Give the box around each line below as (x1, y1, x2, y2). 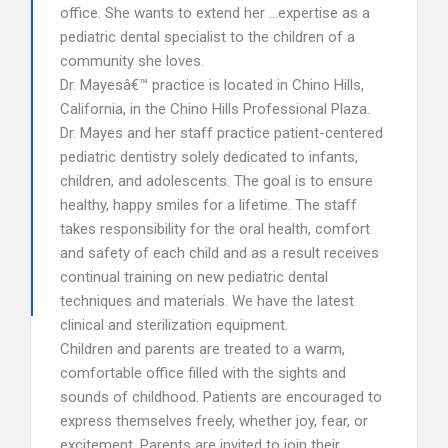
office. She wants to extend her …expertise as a (60, 4, 370, 22)
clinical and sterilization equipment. (60, 316, 288, 334)
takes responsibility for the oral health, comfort (60, 220, 370, 238)
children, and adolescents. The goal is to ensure (60, 172, 373, 190)
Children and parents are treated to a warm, (60, 340, 345, 358)
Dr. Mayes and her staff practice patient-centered (60, 124, 383, 142)
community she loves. (60, 52, 204, 70)
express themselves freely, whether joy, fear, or (60, 412, 368, 430)
